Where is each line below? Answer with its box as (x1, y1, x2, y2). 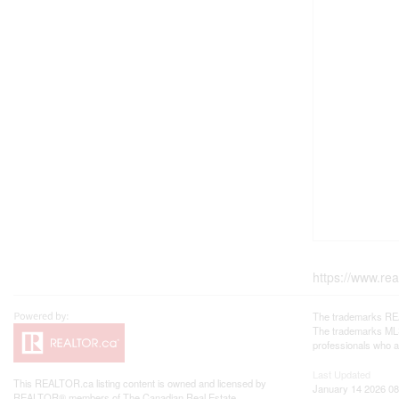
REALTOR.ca (35, 376, 94, 391)
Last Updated (313, 367, 370, 382)
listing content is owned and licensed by (94, 376, 266, 391)
